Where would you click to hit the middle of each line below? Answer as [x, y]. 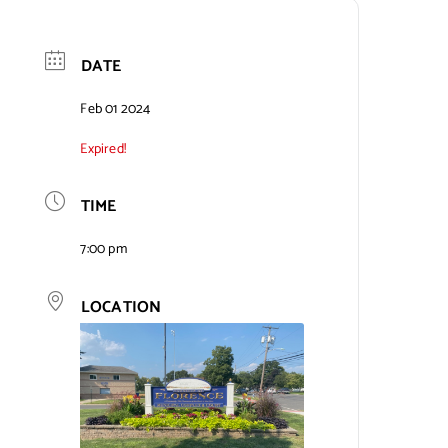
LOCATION [121, 307]
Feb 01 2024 [115, 109]
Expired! [103, 149]
